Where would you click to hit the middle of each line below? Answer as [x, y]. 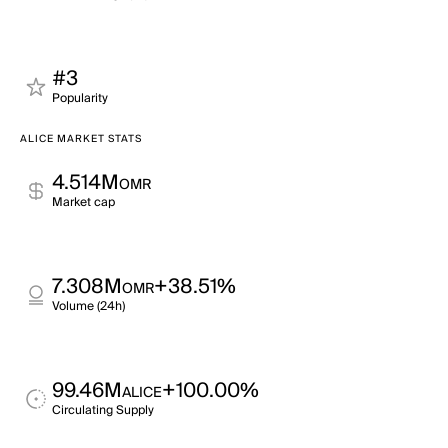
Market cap [83, 202]
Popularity [80, 98]
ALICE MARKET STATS [81, 139]
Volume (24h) [88, 306]
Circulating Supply [103, 410]
